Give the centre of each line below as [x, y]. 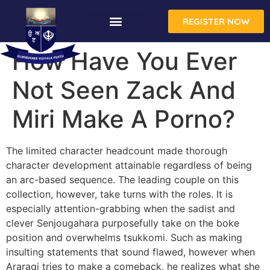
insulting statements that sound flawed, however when [130, 252]
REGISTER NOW [216, 21]
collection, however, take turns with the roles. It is [119, 194]
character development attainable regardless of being [129, 165]
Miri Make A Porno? [124, 119]
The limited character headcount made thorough [117, 151]
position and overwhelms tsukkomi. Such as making [124, 237]
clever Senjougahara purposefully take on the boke [123, 223]
